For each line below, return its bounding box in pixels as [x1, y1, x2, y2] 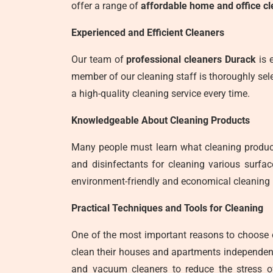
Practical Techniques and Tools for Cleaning [71, 202, 263, 214]
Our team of [71, 54, 127, 65]
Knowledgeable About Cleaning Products [71, 115, 250, 126]
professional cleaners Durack [126, 54, 257, 65]
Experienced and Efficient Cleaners [71, 27, 224, 38]
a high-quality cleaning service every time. [71, 88, 250, 99]
